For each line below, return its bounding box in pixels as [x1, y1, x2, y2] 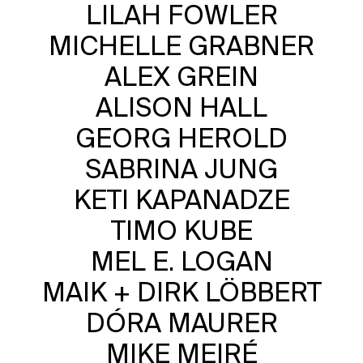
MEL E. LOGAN [90, 246, 273, 277]
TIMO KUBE [110, 216, 253, 246]
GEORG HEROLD [75, 123, 288, 154]
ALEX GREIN [105, 62, 258, 92]
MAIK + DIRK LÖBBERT [41, 277, 322, 308]
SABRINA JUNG [85, 154, 278, 185]
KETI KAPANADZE [73, 185, 290, 216]
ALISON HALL [96, 92, 267, 123]
